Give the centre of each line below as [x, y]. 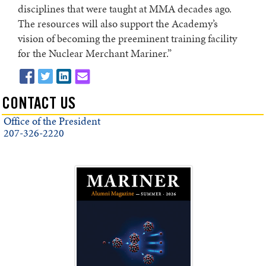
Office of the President [52, 121]
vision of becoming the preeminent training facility [127, 39]
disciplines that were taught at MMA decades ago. [125, 9]
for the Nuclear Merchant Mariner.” [95, 54]
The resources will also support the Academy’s [118, 24]
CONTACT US [39, 105]
